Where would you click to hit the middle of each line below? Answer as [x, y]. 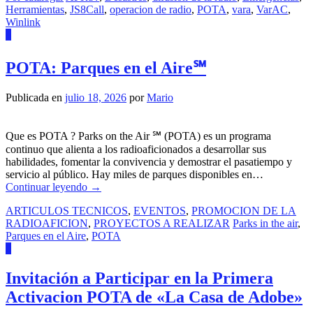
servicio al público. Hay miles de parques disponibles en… [134, 175]
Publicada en [35, 98]
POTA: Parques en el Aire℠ [106, 67]
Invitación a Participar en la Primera [139, 278]
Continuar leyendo [48, 187]
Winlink [23, 22]
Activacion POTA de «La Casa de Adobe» [154, 297]
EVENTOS [160, 211]
